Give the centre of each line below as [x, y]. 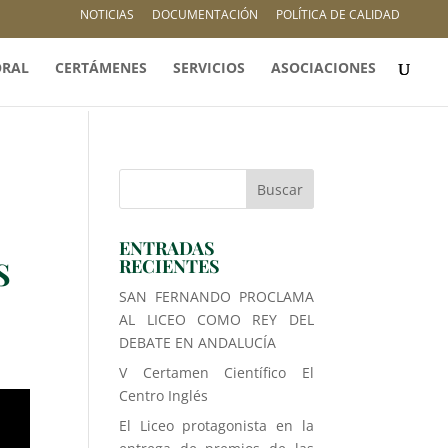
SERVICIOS [209, 67]
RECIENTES [170, 266]
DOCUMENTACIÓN [205, 14]
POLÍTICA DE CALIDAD [338, 14]
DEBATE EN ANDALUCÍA [198, 342]
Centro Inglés [164, 395]
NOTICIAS [107, 14]
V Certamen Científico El [216, 372]
